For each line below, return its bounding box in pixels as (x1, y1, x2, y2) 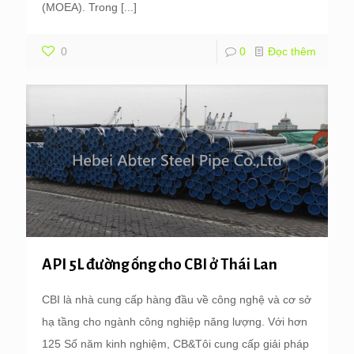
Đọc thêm (268, 45, 316, 58)
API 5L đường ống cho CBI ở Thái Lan (42, 256, 277, 273)
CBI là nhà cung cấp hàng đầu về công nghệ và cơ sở (42, 293, 311, 307)
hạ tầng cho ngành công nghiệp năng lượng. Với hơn (42, 315, 307, 329)
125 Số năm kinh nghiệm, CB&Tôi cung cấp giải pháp (42, 337, 309, 351)
